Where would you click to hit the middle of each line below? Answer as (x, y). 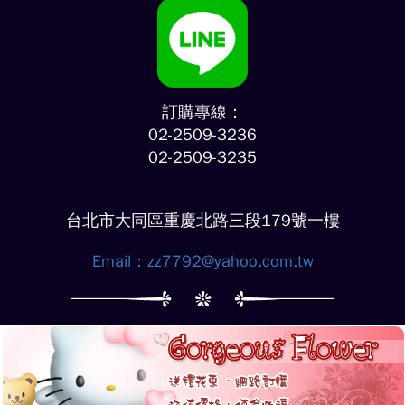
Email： (119, 261)
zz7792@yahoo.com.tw (230, 261)
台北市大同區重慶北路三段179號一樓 (202, 221)
